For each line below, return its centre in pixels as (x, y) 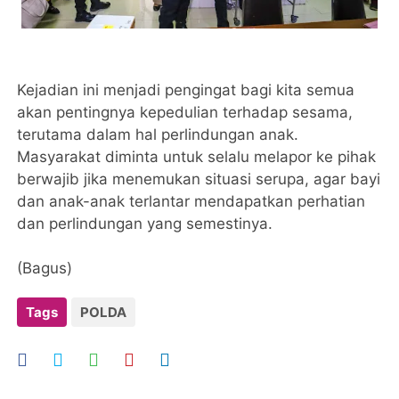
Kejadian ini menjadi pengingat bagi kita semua (186, 90)
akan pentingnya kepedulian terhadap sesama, (185, 112)
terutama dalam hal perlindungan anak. (158, 134)
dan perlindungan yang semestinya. (145, 224)
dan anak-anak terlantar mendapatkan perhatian (191, 201)
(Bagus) (47, 268)
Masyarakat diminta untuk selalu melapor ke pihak (197, 157)
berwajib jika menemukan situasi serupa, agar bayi (199, 179)
